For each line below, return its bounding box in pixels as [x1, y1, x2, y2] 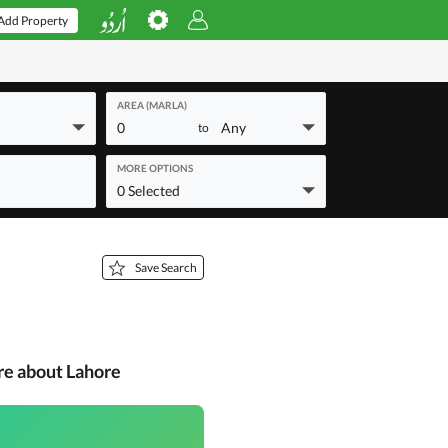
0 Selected [117, 182, 180, 199]
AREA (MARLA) [117, 99, 187, 111]
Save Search [135, 259, 197, 275]
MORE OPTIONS [117, 162, 193, 174]
